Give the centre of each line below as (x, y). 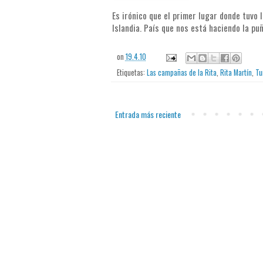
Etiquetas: (131, 73)
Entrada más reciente (148, 114)
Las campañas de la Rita (181, 73)
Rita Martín (236, 73)
